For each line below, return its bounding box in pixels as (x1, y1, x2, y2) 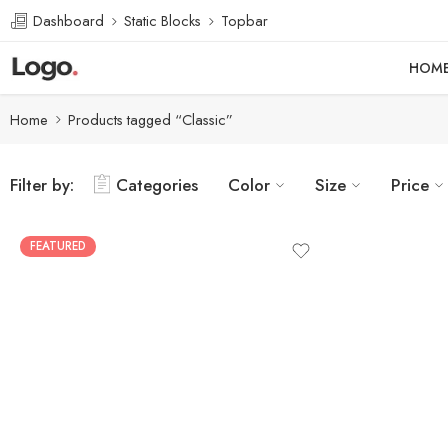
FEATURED (30, 238, 86, 254)
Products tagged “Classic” (68, 108, 233, 130)
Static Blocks (124, 9, 201, 31)
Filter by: (10, 173, 74, 197)
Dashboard (29, 9, 104, 31)
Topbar (221, 9, 268, 31)
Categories (116, 173, 198, 197)
